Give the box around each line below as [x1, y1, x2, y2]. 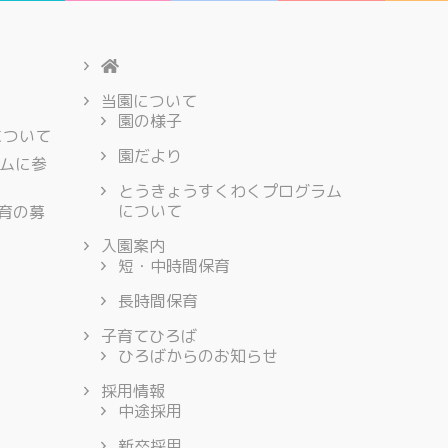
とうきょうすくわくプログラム [117, 180, 342, 203]
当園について [100, 90, 197, 113]
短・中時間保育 [117, 255, 230, 278]
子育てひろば [100, 325, 197, 348]
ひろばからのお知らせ [117, 345, 278, 368]
